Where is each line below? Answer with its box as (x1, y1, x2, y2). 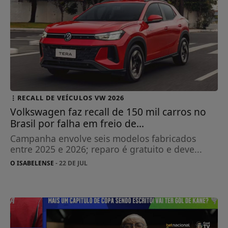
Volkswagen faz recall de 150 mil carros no (10, 104, 207, 119)
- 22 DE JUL (54, 158, 88, 167)
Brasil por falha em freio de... (10, 116, 145, 130)
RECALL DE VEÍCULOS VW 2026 (17, 93, 125, 102)
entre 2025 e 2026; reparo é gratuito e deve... (10, 142, 203, 155)
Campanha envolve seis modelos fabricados (10, 132, 196, 145)
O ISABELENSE (10, 158, 54, 167)
